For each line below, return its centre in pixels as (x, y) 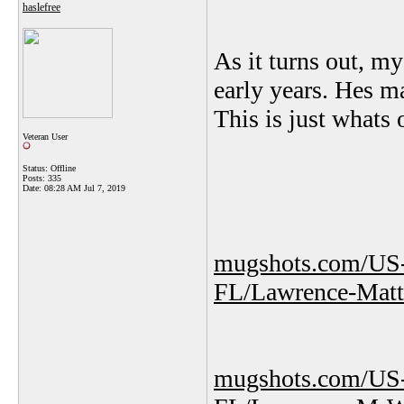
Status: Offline (49, 168)
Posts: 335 (42, 178)
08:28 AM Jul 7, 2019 (85, 188)
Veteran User (45, 137)
